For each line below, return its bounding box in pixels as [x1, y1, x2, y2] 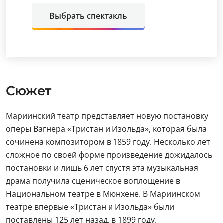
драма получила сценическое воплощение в [6, 175, 180, 186]
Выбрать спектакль [49, 10, 127, 21]
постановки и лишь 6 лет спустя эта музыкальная [6, 162, 198, 173]
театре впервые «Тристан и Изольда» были [6, 201, 174, 212]
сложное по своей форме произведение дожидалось [6, 149, 212, 160]
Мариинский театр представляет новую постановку [6, 111, 208, 121]
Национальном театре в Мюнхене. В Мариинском [6, 188, 200, 199]
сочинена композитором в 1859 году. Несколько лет [6, 136, 210, 147]
